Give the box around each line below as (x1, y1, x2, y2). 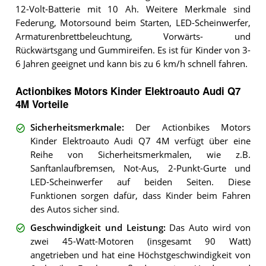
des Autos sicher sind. (30, 204, 119, 216)
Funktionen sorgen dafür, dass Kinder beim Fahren (30, 190, 251, 202)
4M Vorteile (15, 97, 68, 112)
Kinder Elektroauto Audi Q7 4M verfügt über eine (30, 135, 251, 147)
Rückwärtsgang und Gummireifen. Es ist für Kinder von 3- (15, 45, 251, 56)
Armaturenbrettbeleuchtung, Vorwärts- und (15, 31, 251, 43)
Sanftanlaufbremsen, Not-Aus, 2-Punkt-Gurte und (30, 163, 251, 175)
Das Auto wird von (169, 221, 251, 233)
